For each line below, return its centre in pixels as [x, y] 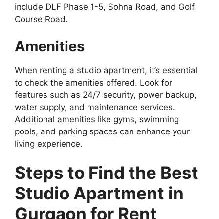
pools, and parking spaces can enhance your [102, 131]
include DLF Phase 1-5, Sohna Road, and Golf [105, 7]
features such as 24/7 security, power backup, [106, 95]
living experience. [49, 143]
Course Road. [41, 19]
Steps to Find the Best [107, 173]
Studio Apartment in [99, 193]
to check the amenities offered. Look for [93, 82]
